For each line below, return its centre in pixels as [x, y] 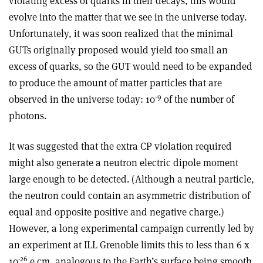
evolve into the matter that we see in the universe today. [128, 17]
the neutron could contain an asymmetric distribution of [129, 195]
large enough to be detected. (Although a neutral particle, [131, 179]
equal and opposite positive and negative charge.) [117, 212]
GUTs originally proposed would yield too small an [118, 50]
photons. [28, 116]
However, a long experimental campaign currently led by [131, 228]
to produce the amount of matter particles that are [115, 83]
